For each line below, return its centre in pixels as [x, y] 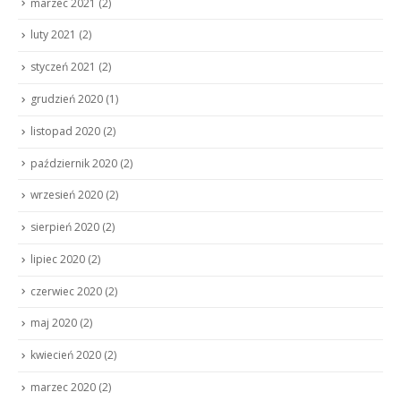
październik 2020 [74, 163]
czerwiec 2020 [66, 291]
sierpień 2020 [65, 227]
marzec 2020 [63, 387]
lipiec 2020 [58, 259]
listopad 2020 [65, 131]
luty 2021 [53, 35]
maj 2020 [54, 323]
